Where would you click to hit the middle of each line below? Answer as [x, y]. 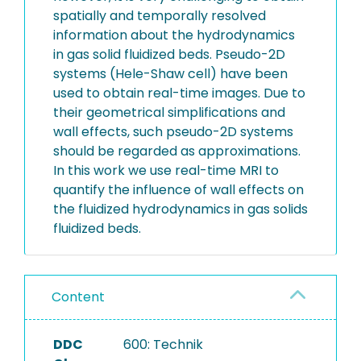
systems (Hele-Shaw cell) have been [170, 74]
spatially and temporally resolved [160, 16]
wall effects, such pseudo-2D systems [173, 132]
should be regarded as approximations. [177, 151]
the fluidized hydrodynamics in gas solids [180, 209]
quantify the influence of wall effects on [178, 190]
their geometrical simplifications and [169, 112]
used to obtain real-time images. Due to [179, 93]
